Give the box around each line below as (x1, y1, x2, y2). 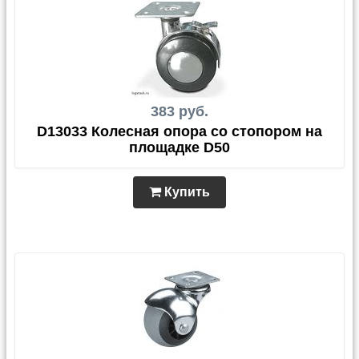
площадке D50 (129, 139, 230, 155)
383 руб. (151, 103, 208, 119)
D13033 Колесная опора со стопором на (37, 123, 322, 139)
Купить (161, 185, 210, 199)
